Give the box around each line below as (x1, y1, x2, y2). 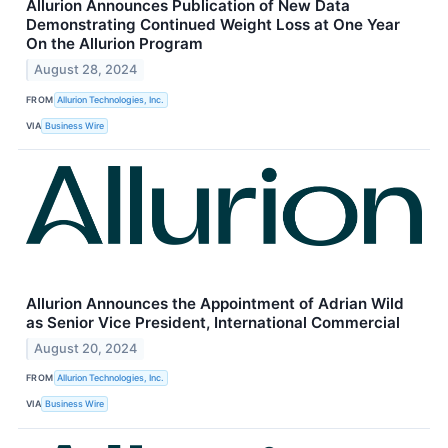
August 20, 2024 (34, 340, 138, 356)
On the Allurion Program (26, 34, 203, 54)
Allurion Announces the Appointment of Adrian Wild (26, 294, 404, 314)
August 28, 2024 (34, 62, 138, 78)
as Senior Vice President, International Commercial (26, 313, 400, 333)
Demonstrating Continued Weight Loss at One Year (26, 15, 400, 35)
